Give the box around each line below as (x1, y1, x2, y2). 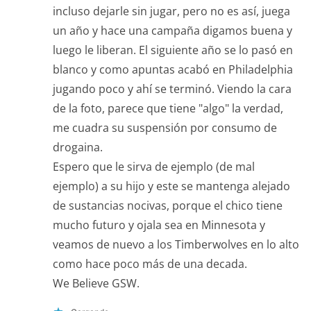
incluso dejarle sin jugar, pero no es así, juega (53, 3, 290, 19)
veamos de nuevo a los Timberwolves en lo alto (53, 236, 299, 252)
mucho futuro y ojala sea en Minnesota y (53, 217, 265, 233)
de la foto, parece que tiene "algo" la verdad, (53, 100, 283, 116)
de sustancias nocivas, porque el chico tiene (53, 197, 283, 213)
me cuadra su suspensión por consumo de (53, 119, 277, 135)
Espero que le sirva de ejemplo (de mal (53, 158, 255, 174)
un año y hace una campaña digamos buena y (53, 22, 292, 38)
